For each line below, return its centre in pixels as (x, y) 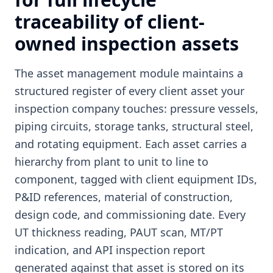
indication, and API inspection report (110, 250)
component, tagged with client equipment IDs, (136, 179)
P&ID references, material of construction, (124, 197)
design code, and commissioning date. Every (130, 214)
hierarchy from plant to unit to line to (112, 161)
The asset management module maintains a (129, 73)
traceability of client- (110, 22)
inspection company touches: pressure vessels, (136, 108)
